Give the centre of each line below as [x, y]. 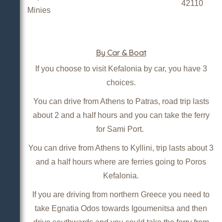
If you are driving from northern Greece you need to [121, 194]
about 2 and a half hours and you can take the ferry [121, 115]
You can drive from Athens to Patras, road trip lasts [121, 101]
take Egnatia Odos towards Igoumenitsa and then [121, 208]
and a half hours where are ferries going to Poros [121, 162]
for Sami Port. [121, 129]
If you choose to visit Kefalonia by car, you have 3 [121, 68]
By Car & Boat [121, 52]
